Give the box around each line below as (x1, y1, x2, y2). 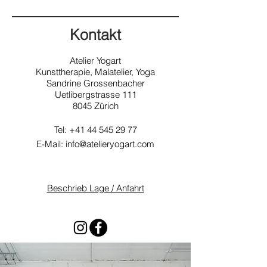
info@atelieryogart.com (66, 138, 154, 150)
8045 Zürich (72, 100, 119, 111)
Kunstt (36, 66, 61, 77)
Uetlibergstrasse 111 (54, 89, 136, 100)
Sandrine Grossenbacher (46, 77, 145, 89)
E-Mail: (36, 138, 66, 150)
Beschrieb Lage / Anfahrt (46, 182, 144, 194)
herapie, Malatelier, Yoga (61, 66, 155, 77)
